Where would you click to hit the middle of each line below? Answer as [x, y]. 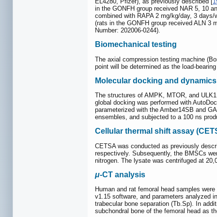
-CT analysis [123, 175]
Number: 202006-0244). [128, 31]
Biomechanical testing [136, 45]
